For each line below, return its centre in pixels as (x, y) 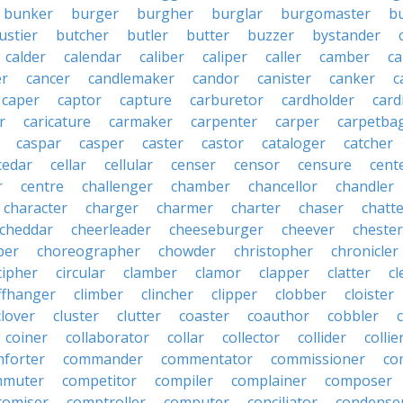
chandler (365, 186)
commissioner (318, 359)
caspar (39, 143)
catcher (368, 143)
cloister (369, 294)
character (36, 208)
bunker (28, 13)
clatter (349, 273)
